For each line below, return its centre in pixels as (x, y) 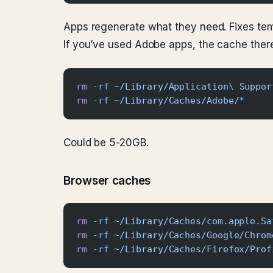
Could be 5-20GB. (106, 143)
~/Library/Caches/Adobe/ (174, 101)
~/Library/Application (168, 87)
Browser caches (107, 181)
